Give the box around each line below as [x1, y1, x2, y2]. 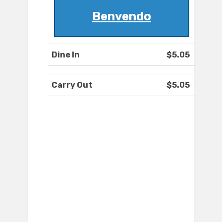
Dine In [52, 50, 80, 60]
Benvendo [92, 9, 151, 24]
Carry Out [52, 80, 93, 90]
